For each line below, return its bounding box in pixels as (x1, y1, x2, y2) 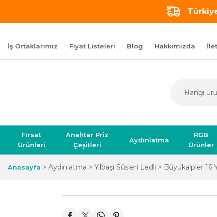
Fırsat (22, 131, 42, 139)
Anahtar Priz (66, 131, 109, 139)
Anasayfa (8, 163, 41, 171)
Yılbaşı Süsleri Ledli (94, 163, 156, 171)
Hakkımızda (155, 42, 195, 50)
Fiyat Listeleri (69, 42, 115, 50)
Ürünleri (17, 141, 46, 149)
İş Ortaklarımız (8, 42, 58, 50)
